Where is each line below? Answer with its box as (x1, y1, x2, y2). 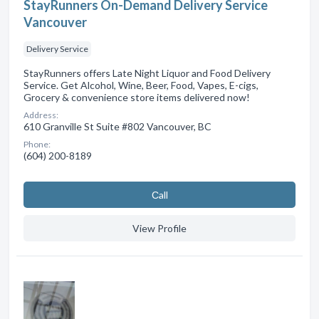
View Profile (132, 222, 187, 235)
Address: (23, 110, 58, 121)
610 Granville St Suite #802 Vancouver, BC (23, 120, 211, 133)
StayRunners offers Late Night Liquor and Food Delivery (23, 67, 271, 80)
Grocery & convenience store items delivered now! (23, 91, 250, 104)
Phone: (23, 139, 51, 150)
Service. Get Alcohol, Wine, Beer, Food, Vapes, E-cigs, (23, 79, 258, 92)
